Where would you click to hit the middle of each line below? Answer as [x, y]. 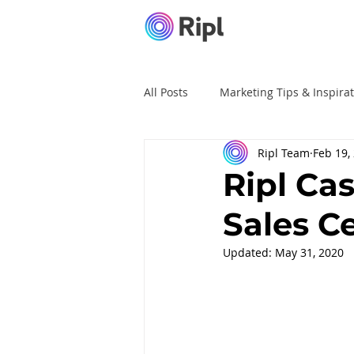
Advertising [307, 155]
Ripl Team [284, 153]
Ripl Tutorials [210, 155]
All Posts [166, 92]
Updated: [249, 252]
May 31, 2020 [309, 252]
